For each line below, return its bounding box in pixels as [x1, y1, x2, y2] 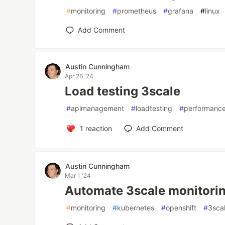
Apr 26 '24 [65, 72, 94, 80]
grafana [168, 7, 194, 16]
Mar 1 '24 [65, 172, 91, 180]
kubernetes [117, 203, 155, 212]
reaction [83, 124, 112, 133]
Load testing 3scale [65, 84, 181, 99]
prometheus [117, 7, 157, 16]
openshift [166, 203, 197, 212]
